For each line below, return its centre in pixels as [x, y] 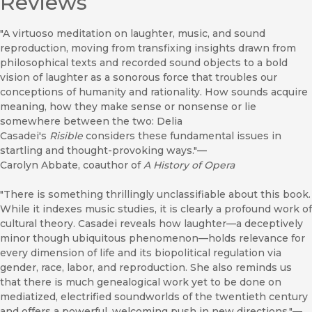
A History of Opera [189, 165]
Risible [66, 136]
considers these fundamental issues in [182, 136]
